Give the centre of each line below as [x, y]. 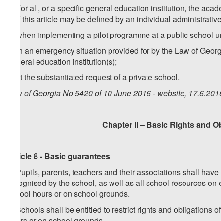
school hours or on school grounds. [69, 194]
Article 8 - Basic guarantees [59, 156]
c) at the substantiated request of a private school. [93, 77]
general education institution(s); [62, 62]
